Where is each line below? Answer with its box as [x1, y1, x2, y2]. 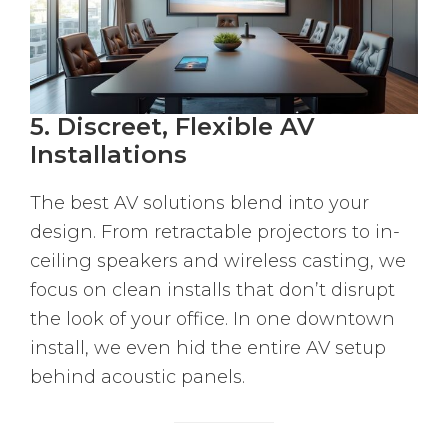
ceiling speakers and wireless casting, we [30, 250, 406, 273]
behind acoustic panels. [30, 366, 245, 389]
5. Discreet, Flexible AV [30, 112, 315, 142]
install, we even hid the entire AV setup [30, 337, 386, 360]
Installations [30, 140, 187, 170]
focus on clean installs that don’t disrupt [30, 279, 395, 302]
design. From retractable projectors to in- [30, 221, 400, 244]
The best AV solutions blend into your [30, 192, 369, 215]
